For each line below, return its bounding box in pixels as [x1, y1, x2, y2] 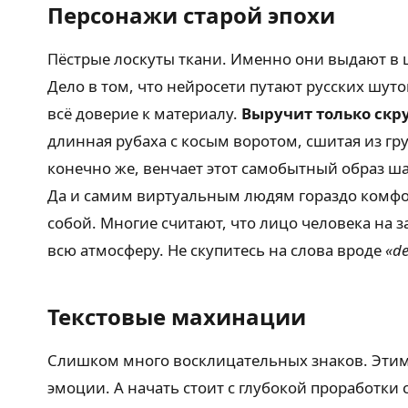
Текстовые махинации [47, 301, 306, 332]
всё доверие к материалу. [47, 103, 241, 125]
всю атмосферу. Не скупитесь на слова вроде [47, 240, 385, 261]
